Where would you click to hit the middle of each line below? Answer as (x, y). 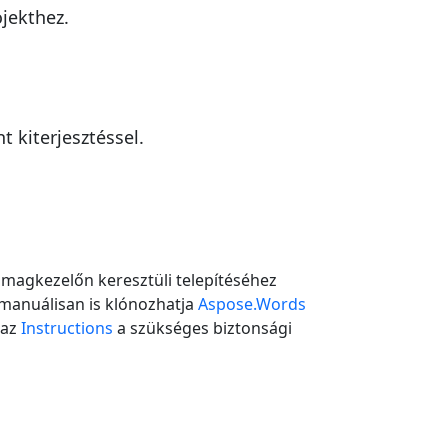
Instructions (67, 328)
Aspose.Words (252, 304)
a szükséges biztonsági (202, 328)
